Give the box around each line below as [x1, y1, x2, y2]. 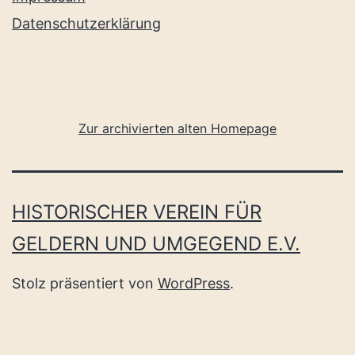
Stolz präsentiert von [12, 275, 158, 292]
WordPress [158, 275, 230, 292]
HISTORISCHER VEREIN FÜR [12, 200, 261, 224]
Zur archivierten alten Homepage [78, 120, 277, 136]
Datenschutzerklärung [12, 15, 161, 32]
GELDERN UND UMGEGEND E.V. [12, 232, 300, 256]
